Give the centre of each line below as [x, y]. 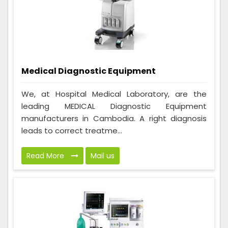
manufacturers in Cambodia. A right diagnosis [114, 119]
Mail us [103, 156]
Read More [46, 156]
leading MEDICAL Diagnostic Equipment [114, 106]
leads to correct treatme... [72, 131]
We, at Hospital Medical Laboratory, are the [114, 94]
